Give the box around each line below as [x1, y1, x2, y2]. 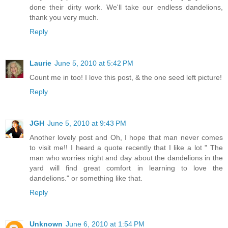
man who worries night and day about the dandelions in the [30, 154, 223, 162]
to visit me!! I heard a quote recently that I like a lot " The [30, 144, 223, 152]
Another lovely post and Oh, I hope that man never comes [30, 133, 223, 142]
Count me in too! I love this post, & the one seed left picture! [30, 73, 222, 82]
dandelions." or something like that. [30, 174, 142, 183]
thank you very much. [30, 13, 99, 22]
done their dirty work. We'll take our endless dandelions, [30, 3, 223, 12]
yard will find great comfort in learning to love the [30, 164, 223, 173]
